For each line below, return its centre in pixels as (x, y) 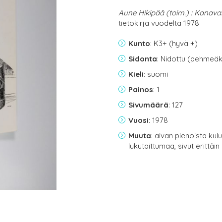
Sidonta (143, 59)
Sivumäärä (148, 105)
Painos (141, 89)
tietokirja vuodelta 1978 (159, 23)
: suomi (156, 74)
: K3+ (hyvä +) (174, 43)
